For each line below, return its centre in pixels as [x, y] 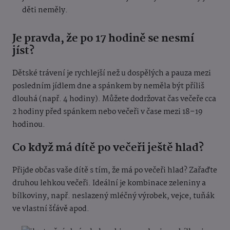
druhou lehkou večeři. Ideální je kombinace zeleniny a [109, 183]
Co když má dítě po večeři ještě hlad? [109, 148]
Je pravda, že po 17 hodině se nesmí [103, 38]
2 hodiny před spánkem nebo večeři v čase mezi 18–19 [108, 112]
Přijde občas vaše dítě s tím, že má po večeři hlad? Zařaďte [115, 170]
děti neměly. [46, 10]
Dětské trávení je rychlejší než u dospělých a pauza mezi [112, 73]
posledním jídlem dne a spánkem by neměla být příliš [108, 86]
